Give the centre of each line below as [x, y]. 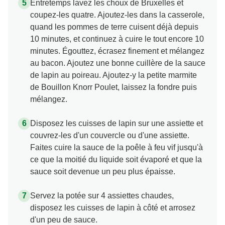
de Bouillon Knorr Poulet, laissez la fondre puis [114, 87]
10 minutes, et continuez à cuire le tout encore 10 [117, 39]
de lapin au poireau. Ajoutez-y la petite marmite [114, 75]
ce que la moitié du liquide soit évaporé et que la [116, 160]
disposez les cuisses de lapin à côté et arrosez [113, 208]
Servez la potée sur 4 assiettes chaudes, [102, 196]
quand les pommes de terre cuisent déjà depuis [114, 27]
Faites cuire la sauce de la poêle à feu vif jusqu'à [117, 148]
